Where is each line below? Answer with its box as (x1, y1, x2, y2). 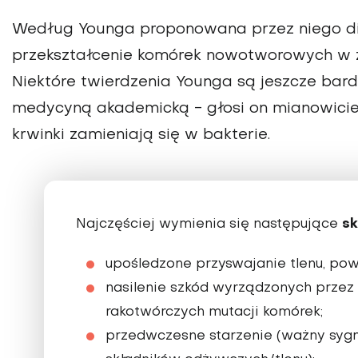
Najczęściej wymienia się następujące (76, 217, 342, 231)
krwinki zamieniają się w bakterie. (12, 127, 270, 142)
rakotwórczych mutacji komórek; (105, 305, 323, 319)
